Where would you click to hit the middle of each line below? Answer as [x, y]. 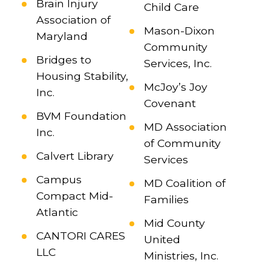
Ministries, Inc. [181, 256]
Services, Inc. [178, 64]
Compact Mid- [74, 196]
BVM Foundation [81, 116]
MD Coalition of [184, 183]
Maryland [62, 36]
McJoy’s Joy [175, 87]
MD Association [185, 127]
